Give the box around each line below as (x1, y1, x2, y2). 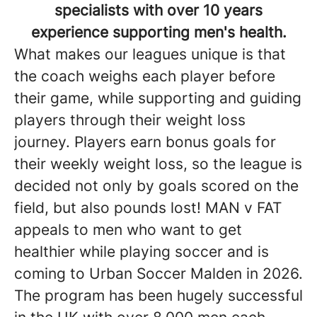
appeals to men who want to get (14, 221, 242, 238)
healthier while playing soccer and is (14, 243, 269, 260)
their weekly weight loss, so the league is (14, 155, 302, 173)
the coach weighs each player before (14, 67, 275, 85)
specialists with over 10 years (54, 1, 263, 19)
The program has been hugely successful (14, 287, 303, 304)
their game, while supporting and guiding (14, 89, 301, 107)
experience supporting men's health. (30, 23, 287, 41)
